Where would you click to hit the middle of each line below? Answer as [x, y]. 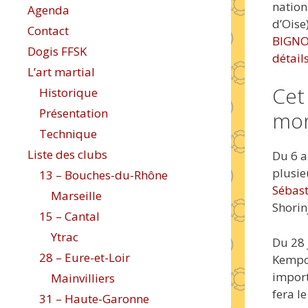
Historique [68, 92]
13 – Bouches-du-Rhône [103, 175]
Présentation [74, 113]
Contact [48, 31]
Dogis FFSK [57, 51]
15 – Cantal [69, 216]
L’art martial [61, 72]
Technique [68, 134]
